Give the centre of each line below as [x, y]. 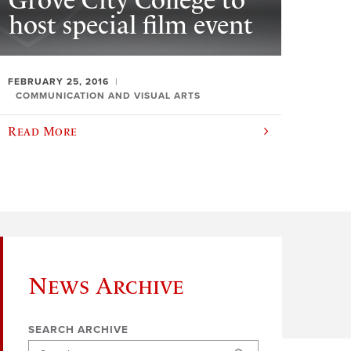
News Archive [106, 285]
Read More [43, 131]
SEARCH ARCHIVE [78, 330]
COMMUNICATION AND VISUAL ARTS [109, 96]
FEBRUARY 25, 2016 [59, 81]
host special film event [131, 25]
